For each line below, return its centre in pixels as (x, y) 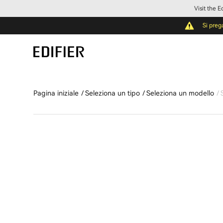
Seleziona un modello (180, 93)
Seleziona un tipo (113, 93)
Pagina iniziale (56, 93)
